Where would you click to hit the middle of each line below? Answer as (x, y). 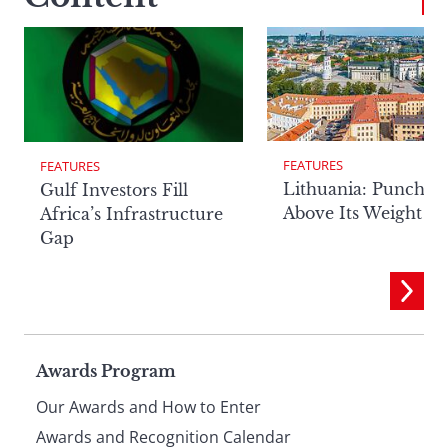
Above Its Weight (352, 213)
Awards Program (106, 371)
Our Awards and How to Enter (148, 407)
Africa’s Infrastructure (131, 214)
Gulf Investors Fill (114, 190)
